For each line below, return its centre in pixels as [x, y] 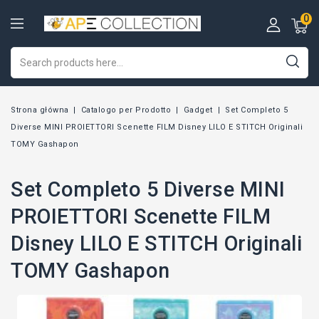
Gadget [198, 110]
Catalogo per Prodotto [126, 110]
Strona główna [40, 110]
